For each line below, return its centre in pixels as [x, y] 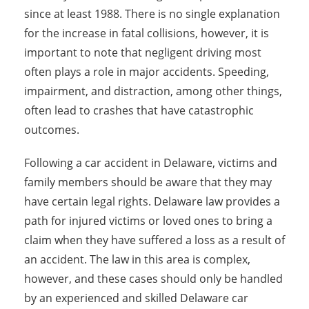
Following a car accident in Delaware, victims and [151, 163]
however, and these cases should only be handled [153, 279]
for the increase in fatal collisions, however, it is [147, 33]
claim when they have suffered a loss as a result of [154, 240]
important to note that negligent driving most [143, 52]
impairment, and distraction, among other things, [153, 91]
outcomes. [52, 130]
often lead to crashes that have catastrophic [139, 110]
